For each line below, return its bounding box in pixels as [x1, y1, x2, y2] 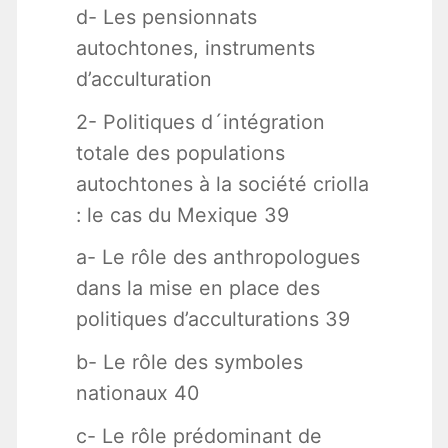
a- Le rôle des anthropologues [75, 245, 360, 270]
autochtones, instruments [75, 35, 315, 60]
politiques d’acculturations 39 [75, 307, 350, 332]
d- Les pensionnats [75, 4, 257, 29]
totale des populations [75, 140, 285, 165]
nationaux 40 [75, 381, 199, 406]
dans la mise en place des [75, 276, 320, 301]
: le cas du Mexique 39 [75, 202, 289, 227]
